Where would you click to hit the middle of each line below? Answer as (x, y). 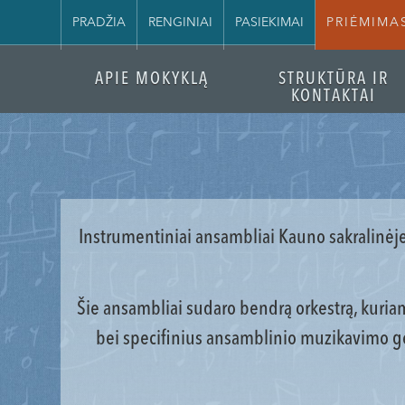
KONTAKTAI (334, 97)
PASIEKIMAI (270, 22)
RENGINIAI (181, 22)
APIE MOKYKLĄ (151, 80)
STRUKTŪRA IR (334, 80)
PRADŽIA (99, 22)
